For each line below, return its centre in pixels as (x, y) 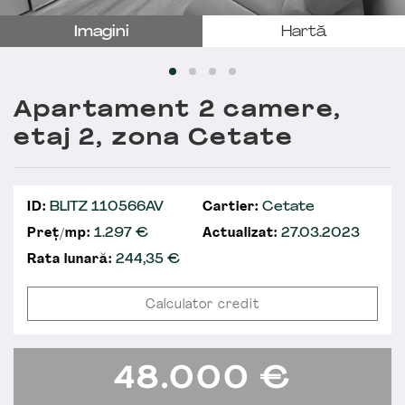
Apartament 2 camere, (178, 111)
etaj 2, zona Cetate (154, 139)
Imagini (101, 32)
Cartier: (231, 207)
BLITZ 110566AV (104, 207)
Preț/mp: (59, 233)
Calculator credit (202, 305)
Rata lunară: (71, 259)
